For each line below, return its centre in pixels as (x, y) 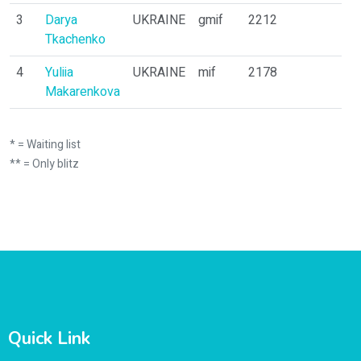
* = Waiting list (45, 145)
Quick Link (49, 338)
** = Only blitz (44, 164)
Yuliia (59, 73)
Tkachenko (75, 39)
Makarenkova (83, 92)
